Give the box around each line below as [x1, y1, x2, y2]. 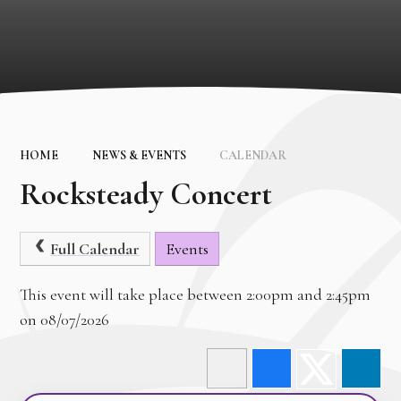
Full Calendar [50, 238, 141, 259]
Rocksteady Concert [20, 175, 273, 213]
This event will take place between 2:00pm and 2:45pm [20, 284, 371, 304]
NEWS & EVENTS [91, 147, 186, 163]
